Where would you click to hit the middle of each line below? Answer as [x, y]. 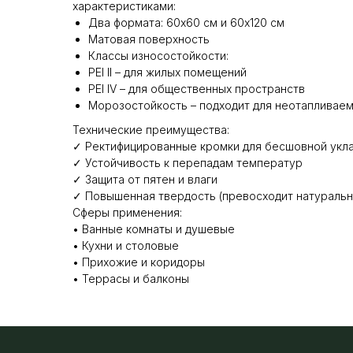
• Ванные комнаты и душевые [154, 229]
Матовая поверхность [149, 39]
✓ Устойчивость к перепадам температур [188, 163]
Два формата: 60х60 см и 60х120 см [186, 22]
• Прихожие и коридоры [139, 262]
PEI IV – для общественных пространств [197, 89]
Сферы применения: [127, 212]
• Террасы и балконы [131, 279]
